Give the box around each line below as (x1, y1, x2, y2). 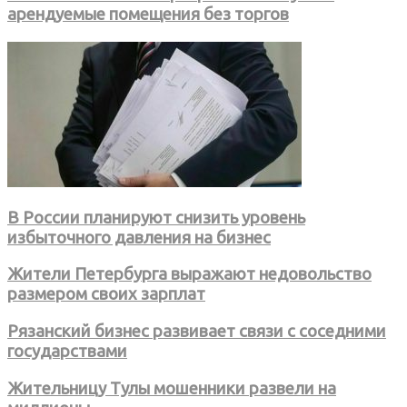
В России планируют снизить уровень (7, 207, 305, 227)
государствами (7, 342, 127, 362)
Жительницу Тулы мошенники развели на (7, 378, 336, 398)
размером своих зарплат (7, 284, 205, 304)
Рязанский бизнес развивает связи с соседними (7, 322, 386, 342)
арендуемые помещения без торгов (7, 5, 289, 25)
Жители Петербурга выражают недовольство (7, 264, 372, 284)
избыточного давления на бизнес (7, 227, 271, 247)
